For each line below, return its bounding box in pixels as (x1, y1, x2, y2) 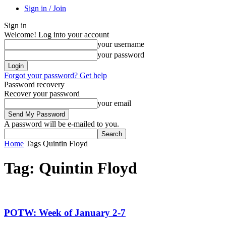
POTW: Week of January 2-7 (4, 207, 126, 218)
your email (97, 99, 131, 107)
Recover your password (4, 89, 80, 98)
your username (97, 40, 144, 48)
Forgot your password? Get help (4, 71, 107, 80)
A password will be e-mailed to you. (4, 120, 119, 128)
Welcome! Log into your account (4, 30, 109, 39)
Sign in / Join (24, 4, 66, 13)
